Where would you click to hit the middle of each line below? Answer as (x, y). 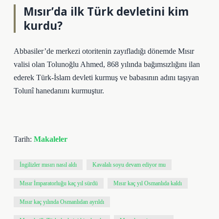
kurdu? (43, 26)
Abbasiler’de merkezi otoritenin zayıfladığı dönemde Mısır (104, 51)
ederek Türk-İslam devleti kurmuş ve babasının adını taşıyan (106, 77)
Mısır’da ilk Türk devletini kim (106, 11)
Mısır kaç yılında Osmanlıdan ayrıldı (62, 202)
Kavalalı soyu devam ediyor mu (129, 165)
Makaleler (51, 139)
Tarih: (24, 139)
